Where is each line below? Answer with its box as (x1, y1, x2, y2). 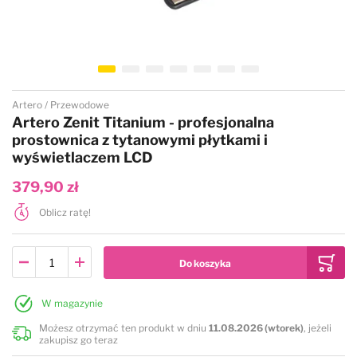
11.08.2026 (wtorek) (208, 321, 304, 334)
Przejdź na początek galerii (11, 82, 159, 96)
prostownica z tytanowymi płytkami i (12, 131, 268, 148)
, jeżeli (303, 321, 331, 334)
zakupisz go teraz (38, 333, 118, 346)
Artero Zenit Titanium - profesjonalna (12, 114, 274, 131)
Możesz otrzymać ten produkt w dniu (38, 321, 209, 334)
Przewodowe (50, 99, 109, 111)
